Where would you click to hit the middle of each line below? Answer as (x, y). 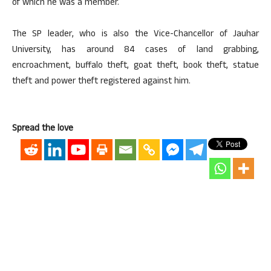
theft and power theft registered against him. (101, 82)
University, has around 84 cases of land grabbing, (135, 51)
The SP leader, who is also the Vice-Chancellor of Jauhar (135, 35)
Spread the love (43, 129)
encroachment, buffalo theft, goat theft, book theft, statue (135, 66)
